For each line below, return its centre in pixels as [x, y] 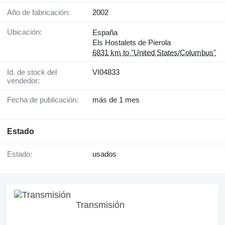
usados [104, 154]
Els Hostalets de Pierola [132, 42]
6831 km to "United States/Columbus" [154, 52]
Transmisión [100, 205]
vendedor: [23, 81]
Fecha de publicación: [45, 100]
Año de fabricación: [41, 12]
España [105, 32]
